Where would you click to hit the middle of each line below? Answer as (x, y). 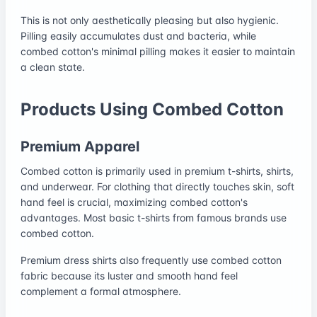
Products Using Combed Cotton (152, 109)
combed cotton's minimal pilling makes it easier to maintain (158, 51)
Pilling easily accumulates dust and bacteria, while (138, 35)
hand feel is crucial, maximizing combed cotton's (134, 202)
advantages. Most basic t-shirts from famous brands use (154, 217)
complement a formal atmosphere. (101, 291)
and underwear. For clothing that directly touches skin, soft (157, 186)
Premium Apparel (80, 146)
